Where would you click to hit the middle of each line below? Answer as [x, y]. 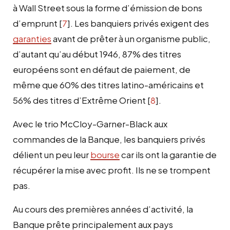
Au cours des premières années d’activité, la [103, 209]
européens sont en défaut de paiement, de [102, 69]
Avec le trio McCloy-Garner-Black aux [90, 123]
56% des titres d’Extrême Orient [79, 100]
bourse [105, 154]
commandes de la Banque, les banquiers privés [109, 139]
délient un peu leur [52, 154]
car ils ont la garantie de [168, 154]
